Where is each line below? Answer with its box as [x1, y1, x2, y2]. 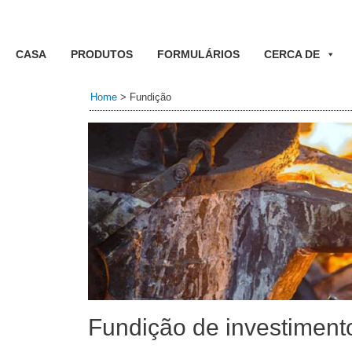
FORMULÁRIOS [156, 48, 240, 60]
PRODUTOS [70, 48, 133, 60]
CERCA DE [263, 48, 320, 60]
